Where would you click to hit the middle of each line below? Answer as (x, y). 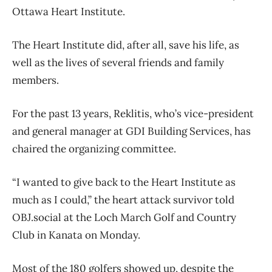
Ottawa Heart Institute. (69, 11)
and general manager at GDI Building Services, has (131, 131)
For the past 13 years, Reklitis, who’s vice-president (133, 113)
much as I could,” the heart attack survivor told (123, 199)
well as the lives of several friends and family (118, 62)
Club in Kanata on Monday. (76, 235)
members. (36, 80)
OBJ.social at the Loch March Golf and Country (124, 217)
